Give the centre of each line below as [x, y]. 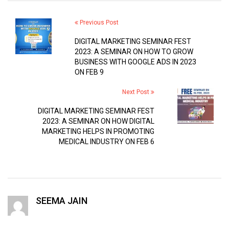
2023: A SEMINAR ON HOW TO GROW [134, 51]
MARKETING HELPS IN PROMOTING [98, 131]
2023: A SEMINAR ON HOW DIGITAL [99, 121]
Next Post [137, 92]
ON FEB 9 [89, 72]
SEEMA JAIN [61, 200]
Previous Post [98, 22]
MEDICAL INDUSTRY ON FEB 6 [107, 141]
